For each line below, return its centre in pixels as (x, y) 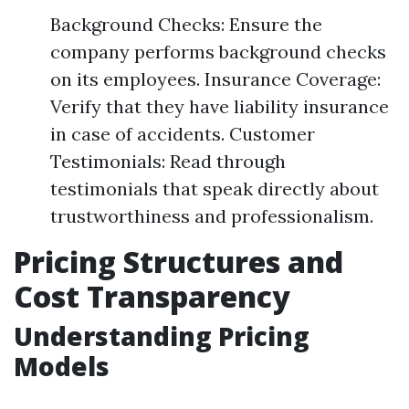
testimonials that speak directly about (215, 189)
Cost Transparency (152, 296)
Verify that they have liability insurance (220, 106)
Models (62, 366)
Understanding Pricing (162, 336)
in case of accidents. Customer (183, 134)
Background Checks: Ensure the (186, 24)
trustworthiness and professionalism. (212, 216)
